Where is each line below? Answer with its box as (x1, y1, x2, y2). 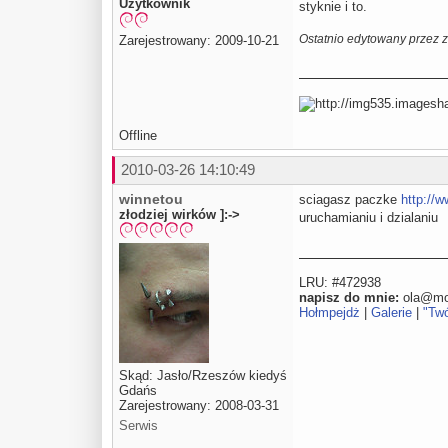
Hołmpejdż (299, 304, 360, 320)
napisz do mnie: (299, 289, 399, 305)
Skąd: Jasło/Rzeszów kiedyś (119, 368, 287, 384)
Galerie (371, 304, 412, 320)
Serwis (119, 418, 158, 434)
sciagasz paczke (299, 191, 401, 207)
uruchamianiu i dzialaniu (299, 209, 438, 225)
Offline (119, 127, 157, 143)
